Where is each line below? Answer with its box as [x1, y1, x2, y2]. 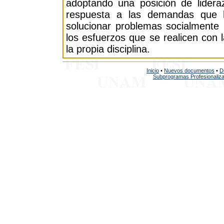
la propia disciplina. [66, 43, 150, 54]
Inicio [146, 67, 159, 73]
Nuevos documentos [164, 67, 214, 73]
